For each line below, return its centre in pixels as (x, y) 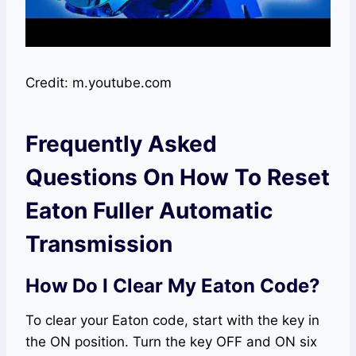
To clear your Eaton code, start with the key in (172, 321)
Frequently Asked (121, 144)
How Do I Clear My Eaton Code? (173, 286)
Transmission (99, 244)
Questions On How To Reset (178, 178)
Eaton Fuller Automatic (149, 211)
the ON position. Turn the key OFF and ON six (171, 342)
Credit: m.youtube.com (99, 83)
